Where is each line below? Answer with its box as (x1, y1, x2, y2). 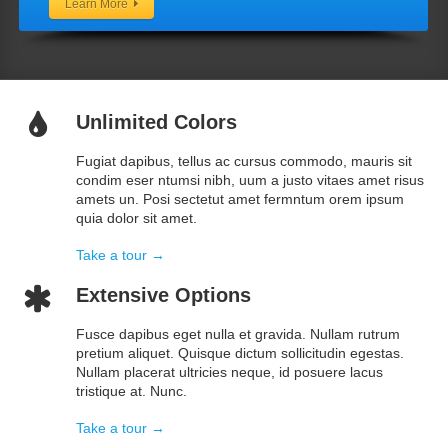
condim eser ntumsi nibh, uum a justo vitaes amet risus (76, 172, 424, 189)
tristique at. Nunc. (76, 383, 187, 400)
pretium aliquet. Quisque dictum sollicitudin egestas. (76, 345, 404, 362)
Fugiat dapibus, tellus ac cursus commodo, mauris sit (76, 153, 412, 170)
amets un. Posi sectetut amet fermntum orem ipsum (76, 191, 404, 208)
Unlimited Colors (76, 111, 237, 134)
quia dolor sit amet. (76, 210, 197, 227)
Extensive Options (76, 284, 251, 307)
